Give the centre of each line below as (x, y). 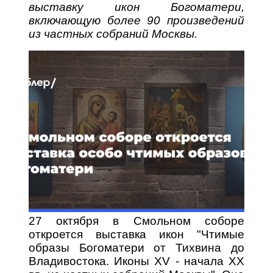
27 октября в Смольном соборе (136, 221)
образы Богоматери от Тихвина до (136, 247)
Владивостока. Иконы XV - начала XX (136, 261)
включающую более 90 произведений (136, 20)
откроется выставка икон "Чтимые (136, 234)
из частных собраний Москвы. (113, 34)
